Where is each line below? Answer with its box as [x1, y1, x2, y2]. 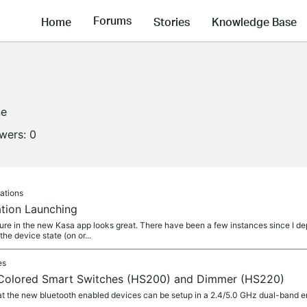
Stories [153, 14, 190, 29]
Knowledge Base [212, 14, 297, 29]
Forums [93, 13, 132, 28]
